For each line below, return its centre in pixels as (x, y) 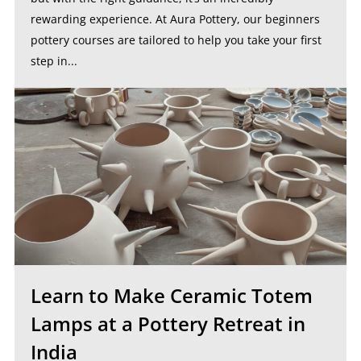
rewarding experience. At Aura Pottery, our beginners (175, 19)
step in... (54, 61)
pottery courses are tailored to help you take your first (176, 40)
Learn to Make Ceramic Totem (171, 295)
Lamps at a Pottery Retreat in (168, 324)
